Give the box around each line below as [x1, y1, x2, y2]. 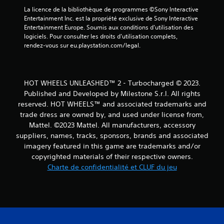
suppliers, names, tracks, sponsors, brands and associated [15, 131, 208, 140]
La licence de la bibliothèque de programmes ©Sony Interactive [24, 5, 198, 14]
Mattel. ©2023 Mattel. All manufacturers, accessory [28, 120, 195, 130]
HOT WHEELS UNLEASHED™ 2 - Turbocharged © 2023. [23, 78, 200, 88]
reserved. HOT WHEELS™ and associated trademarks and [17, 99, 206, 109]
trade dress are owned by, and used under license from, [20, 110, 204, 119]
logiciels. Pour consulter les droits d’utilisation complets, [24, 32, 177, 41]
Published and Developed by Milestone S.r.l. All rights [23, 89, 200, 98]
